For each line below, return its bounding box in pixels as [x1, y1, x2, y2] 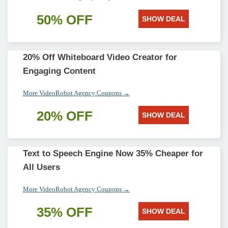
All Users [23, 162, 60, 172]
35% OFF [37, 205, 93, 220]
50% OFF [37, 12, 93, 27]
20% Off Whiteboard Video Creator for [23, 52, 177, 62]
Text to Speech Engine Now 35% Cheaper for [23, 149, 203, 158]
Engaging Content [23, 66, 96, 76]
